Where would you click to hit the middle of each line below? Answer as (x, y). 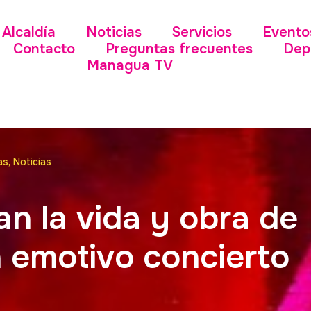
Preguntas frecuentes (179, 49)
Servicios (202, 32)
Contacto (44, 49)
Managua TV (129, 66)
